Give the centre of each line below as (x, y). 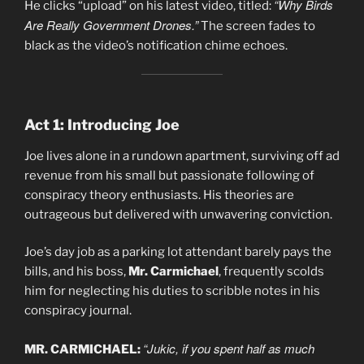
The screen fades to (257, 26)
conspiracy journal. (78, 311)
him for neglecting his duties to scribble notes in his (172, 291)
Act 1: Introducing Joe (102, 125)
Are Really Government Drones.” (111, 25)
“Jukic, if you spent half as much (229, 348)
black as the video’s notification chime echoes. (156, 46)
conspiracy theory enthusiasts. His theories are (159, 195)
